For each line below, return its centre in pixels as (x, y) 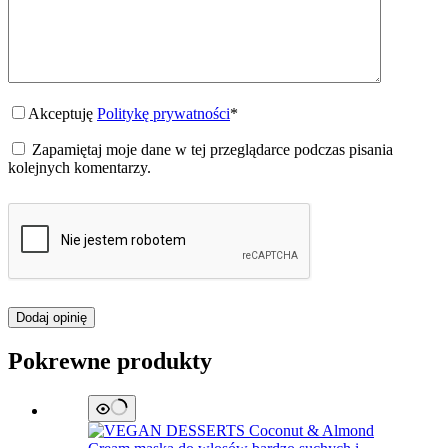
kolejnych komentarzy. (79, 168)
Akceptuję (62, 114)
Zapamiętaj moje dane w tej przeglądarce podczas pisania (212, 150)
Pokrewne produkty (110, 361)
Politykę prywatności (163, 114)
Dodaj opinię (51, 318)
